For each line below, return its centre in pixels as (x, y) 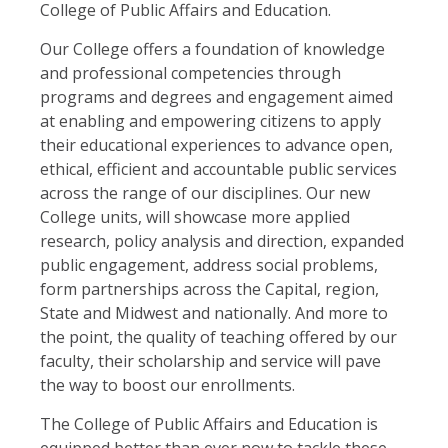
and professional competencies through (190, 72)
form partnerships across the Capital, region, (209, 288)
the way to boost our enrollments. (167, 384)
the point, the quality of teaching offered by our (218, 336)
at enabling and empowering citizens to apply (210, 120)
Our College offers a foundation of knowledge (212, 48)
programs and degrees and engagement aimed (216, 96)
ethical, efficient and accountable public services (218, 168)
